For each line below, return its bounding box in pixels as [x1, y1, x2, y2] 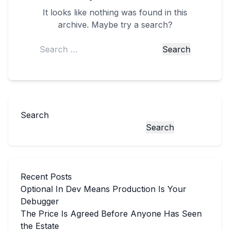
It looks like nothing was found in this [43, 7, 187, 17]
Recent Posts [21, 171, 72, 182]
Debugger [21, 196, 59, 206]
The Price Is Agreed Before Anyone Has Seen [21, 208, 202, 219]
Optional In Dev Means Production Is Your [21, 184, 186, 194]
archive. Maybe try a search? [57, 20, 172, 30]
